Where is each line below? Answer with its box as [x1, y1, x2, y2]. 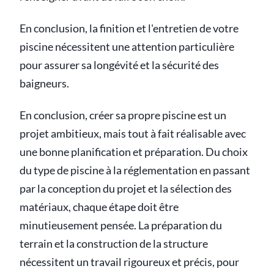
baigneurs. [20, 77, 69, 91]
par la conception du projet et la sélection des [20, 182, 232, 196]
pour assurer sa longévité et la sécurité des [20, 59, 219, 72]
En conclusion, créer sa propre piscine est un [20, 109, 226, 122]
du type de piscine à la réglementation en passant [20, 164, 250, 177]
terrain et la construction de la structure [20, 237, 208, 251]
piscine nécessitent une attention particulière [20, 40, 234, 54]
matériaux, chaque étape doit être [20, 201, 179, 214]
